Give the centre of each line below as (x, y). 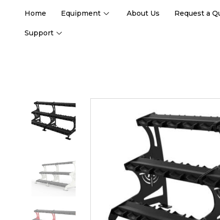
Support (39, 33)
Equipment (81, 13)
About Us (143, 13)
